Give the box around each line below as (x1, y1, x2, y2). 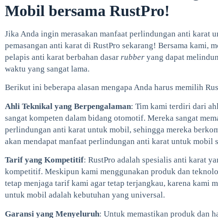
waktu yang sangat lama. (5, 64, 90, 73)
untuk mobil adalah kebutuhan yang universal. (5, 190, 165, 200)
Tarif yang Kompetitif (5, 155, 84, 165)
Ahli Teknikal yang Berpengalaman (5, 101, 131, 111)
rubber (121, 52, 146, 62)
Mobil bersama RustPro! (5, 1, 170, 19)
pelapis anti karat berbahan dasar (5, 52, 121, 62)
